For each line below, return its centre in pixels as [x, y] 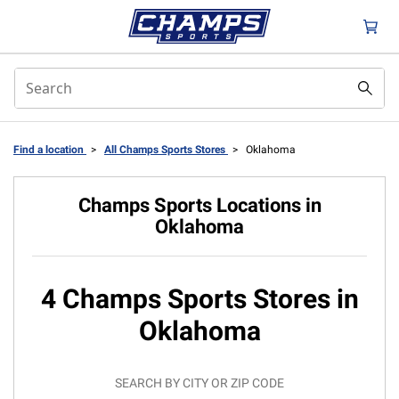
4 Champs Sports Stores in [199, 299]
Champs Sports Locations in [199, 205]
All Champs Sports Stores [166, 150]
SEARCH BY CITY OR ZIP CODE [199, 383]
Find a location [50, 150]
